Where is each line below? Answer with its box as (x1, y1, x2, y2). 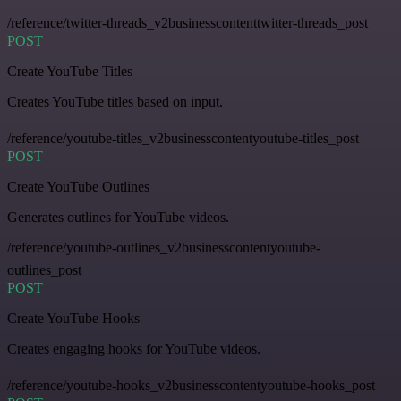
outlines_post (7, 262, 81, 278)
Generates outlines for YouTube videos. (7, 209, 229, 226)
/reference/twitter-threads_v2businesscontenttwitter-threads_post (7, 15, 368, 31)
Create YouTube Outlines (7, 179, 149, 195)
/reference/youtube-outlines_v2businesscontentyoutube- (7, 240, 320, 256)
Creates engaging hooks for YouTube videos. (7, 341, 260, 357)
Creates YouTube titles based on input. (7, 94, 223, 110)
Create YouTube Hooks (7, 311, 140, 327)
